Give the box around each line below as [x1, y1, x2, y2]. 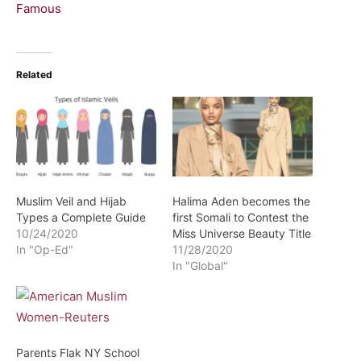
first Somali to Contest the [172, 210, 309, 225]
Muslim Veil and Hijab [16, 194, 127, 209]
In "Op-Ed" [16, 243, 73, 257]
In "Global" [172, 259, 228, 273]
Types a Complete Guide [16, 210, 146, 225]
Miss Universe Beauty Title [172, 226, 311, 241]
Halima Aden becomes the [172, 194, 310, 209]
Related [16, 68, 52, 81]
